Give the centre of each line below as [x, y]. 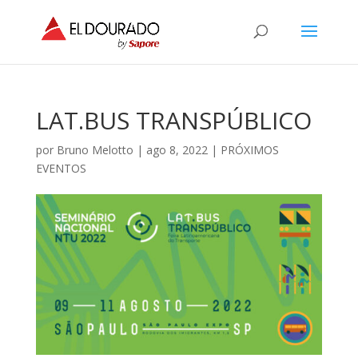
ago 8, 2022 [177, 150]
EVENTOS [61, 168]
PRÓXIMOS [249, 150]
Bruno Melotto [95, 150]
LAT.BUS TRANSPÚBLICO [173, 120]
